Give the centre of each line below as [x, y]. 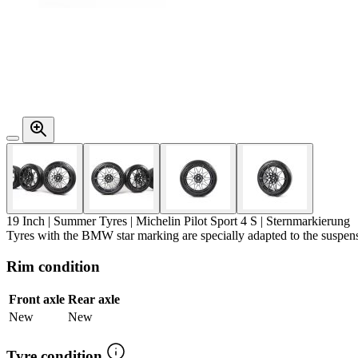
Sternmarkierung [308, 221]
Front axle [37, 300]
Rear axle [94, 300]
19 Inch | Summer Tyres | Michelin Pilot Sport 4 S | [136, 221]
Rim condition [53, 266]
